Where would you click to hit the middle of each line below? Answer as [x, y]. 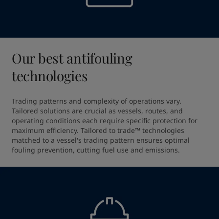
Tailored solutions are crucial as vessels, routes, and [97, 111]
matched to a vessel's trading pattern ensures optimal [101, 140]
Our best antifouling [72, 58]
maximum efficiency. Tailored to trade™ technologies [98, 130]
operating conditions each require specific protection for [105, 120]
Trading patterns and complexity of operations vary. [97, 101]
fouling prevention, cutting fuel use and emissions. [96, 150]
